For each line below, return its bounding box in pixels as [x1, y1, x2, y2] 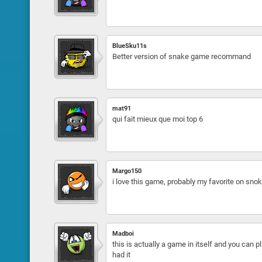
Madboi [112, 230, 134, 237]
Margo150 [112, 167, 142, 175]
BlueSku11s [112, 42, 147, 50]
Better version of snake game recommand [112, 52, 251, 61]
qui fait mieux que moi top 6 [112, 115, 203, 123]
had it [112, 250, 130, 259]
